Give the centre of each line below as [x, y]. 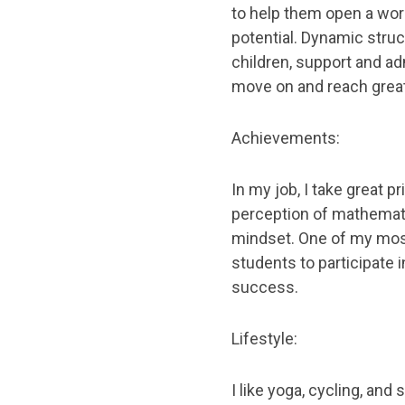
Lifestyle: [264, 339]
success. [265, 287]
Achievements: [286, 138]
